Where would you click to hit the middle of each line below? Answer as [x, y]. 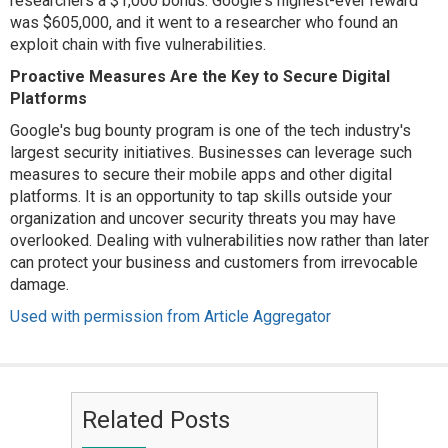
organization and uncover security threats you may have [203, 218]
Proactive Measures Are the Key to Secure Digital [200, 76]
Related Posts [155, 420]
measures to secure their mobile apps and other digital [201, 174]
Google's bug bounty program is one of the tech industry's [210, 130]
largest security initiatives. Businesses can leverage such [211, 152]
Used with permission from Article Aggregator [170, 316]
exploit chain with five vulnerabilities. [138, 44]
